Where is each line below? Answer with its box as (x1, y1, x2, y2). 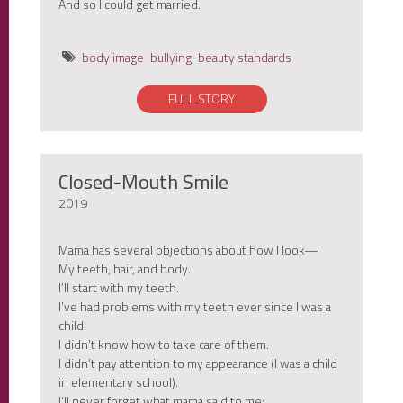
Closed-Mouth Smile (58, 163, 228, 201)
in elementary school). (58, 371, 178, 394)
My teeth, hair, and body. (58, 257, 191, 281)
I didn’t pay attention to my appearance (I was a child (58, 352, 337, 375)
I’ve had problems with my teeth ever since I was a (58, 295, 331, 318)
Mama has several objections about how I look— (58, 238, 318, 262)
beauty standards (198, 46, 291, 69)
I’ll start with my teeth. (58, 276, 179, 300)
